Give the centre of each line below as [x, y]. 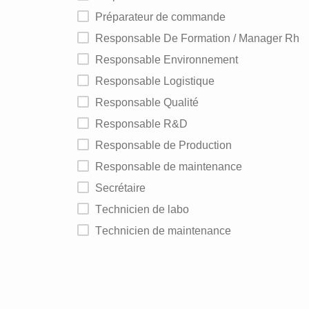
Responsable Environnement [171, 60]
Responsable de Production [168, 145]
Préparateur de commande [164, 17]
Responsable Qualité [151, 102]
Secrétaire [124, 188]
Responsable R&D [146, 124]
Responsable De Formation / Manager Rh [201, 38]
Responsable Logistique [159, 81]
